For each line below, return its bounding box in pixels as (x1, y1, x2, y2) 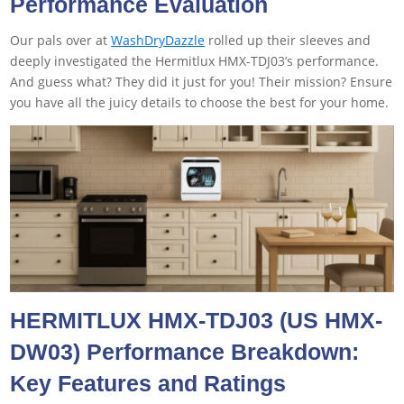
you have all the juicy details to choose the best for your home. (10, 94, 390, 112)
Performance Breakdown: (87, 338, 360, 364)
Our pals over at (10, 32, 112, 50)
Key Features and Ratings (10, 370, 287, 396)
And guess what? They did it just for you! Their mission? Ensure (10, 73, 393, 91)
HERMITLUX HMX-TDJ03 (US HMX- (10, 307, 383, 333)
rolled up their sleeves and (205, 32, 372, 50)
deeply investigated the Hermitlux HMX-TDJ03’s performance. (10, 52, 380, 70)
